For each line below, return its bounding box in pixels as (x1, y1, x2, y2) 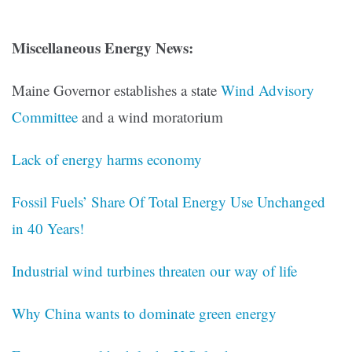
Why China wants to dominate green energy (12, 303, 277, 324)
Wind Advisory (221, 80, 314, 101)
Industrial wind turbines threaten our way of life (12, 261, 297, 281)
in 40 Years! (12, 218, 84, 239)
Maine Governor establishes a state (12, 80, 221, 101)
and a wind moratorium (78, 107, 223, 127)
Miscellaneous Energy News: (12, 37, 193, 59)
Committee (12, 107, 78, 127)
